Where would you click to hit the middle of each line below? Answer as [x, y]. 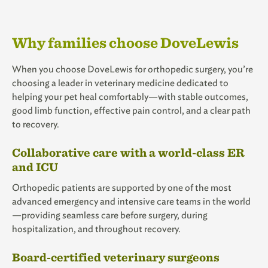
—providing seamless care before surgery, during [110, 215]
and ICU [35, 166]
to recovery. [36, 124]
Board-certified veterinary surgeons [116, 257]
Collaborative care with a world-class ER [128, 152]
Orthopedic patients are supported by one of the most [122, 188]
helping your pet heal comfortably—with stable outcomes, [130, 96]
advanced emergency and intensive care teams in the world [131, 202]
